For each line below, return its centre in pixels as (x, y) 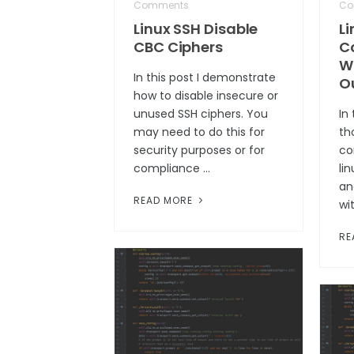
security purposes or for (199, 151)
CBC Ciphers (178, 47)
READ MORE (165, 201)
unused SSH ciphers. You (201, 114)
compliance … (172, 169)
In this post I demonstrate (205, 78)
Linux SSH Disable (196, 29)
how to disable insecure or (206, 96)
